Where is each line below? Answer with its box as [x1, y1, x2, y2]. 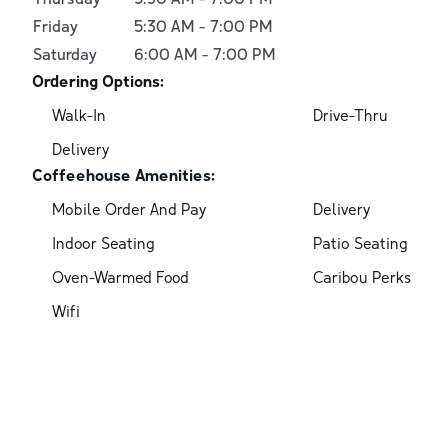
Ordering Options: [32, 70, 164, 91]
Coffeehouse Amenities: [32, 164, 215, 185]
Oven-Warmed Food [52, 266, 189, 287]
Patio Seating [312, 232, 408, 253]
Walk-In [52, 104, 106, 125]
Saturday [33, 43, 97, 64]
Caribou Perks [312, 266, 411, 287]
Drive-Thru [312, 104, 388, 125]
